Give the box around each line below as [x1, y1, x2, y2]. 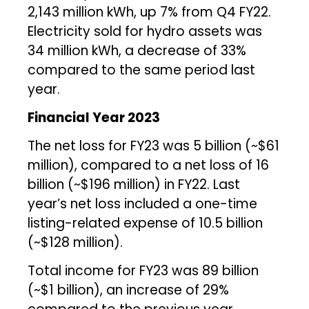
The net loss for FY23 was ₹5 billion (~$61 [28, 136, 280, 155]
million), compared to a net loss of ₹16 [28, 155, 270, 175]
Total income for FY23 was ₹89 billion [28, 261, 259, 280]
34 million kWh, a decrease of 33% [28, 41, 247, 60]
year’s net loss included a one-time [28, 194, 258, 213]
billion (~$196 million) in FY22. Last [28, 175, 241, 194]
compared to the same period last [28, 60, 256, 79]
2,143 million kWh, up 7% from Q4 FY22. [28, 2, 272, 21]
